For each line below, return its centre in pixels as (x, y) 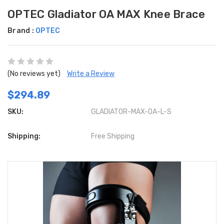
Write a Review (91, 74)
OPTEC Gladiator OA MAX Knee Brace (106, 14)
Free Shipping (113, 136)
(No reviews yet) (34, 74)
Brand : (21, 31)
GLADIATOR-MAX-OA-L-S (131, 112)
